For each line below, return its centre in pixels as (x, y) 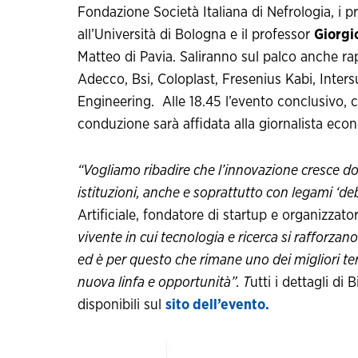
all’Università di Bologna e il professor (196, 36)
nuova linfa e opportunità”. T (164, 283)
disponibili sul (121, 306)
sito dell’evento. (217, 306)
